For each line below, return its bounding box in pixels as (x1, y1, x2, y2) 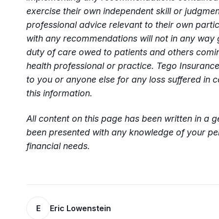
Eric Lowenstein (50, 203, 111, 213)
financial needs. (26, 141, 90, 151)
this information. (26, 88, 92, 98)
